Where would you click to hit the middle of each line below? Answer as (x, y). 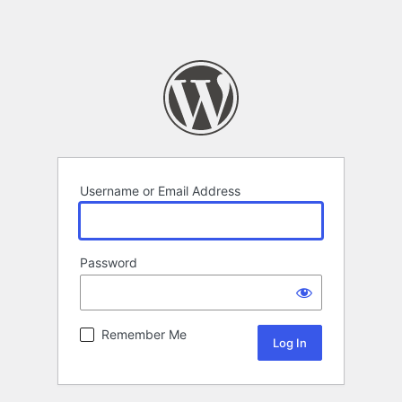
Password (109, 263)
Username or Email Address (160, 191)
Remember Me (144, 335)
